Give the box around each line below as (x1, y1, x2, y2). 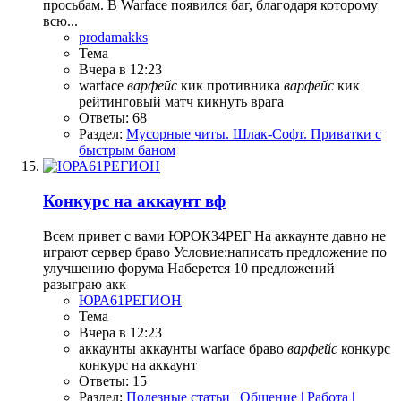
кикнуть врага (197, 94, 284, 110)
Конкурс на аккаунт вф (43, 192, 226, 211)
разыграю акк (43, 276, 126, 292)
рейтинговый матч (79, 94, 197, 110)
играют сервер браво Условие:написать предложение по (43, 243, 387, 260)
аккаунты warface (140, 340, 249, 356)
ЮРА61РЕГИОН (79, 292, 182, 308)
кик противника (181, 78, 284, 94)
